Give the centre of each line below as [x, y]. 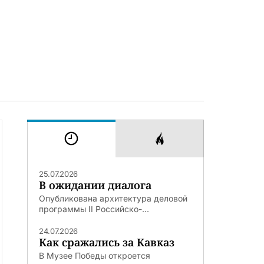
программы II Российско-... [94, 209]
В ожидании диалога [95, 185]
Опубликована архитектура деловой [113, 198]
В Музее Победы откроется [95, 255]
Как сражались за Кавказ [107, 242]
